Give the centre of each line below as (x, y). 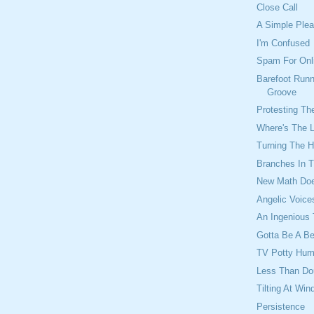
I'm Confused (284, 43)
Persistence (281, 306)
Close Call (278, 7)
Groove (282, 92)
